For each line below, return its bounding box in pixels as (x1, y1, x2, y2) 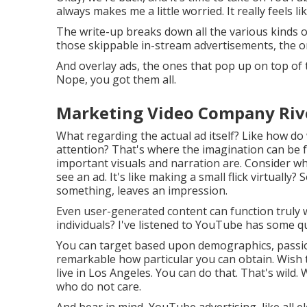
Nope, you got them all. (56, 71, 176, 87)
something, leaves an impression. (56, 182, 228, 198)
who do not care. (56, 278, 141, 294)
